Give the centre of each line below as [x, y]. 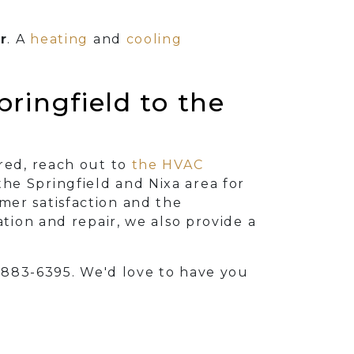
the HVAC [168, 165]
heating [60, 40]
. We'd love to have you [160, 273]
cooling [154, 40]
